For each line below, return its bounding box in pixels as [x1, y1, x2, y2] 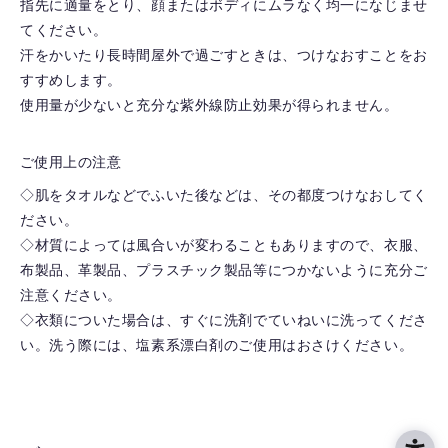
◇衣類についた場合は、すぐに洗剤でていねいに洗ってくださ [20, 312, 428, 329]
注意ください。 [20, 287, 122, 304]
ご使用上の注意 [20, 154, 121, 171]
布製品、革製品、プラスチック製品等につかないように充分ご [20, 262, 428, 279]
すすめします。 [20, 72, 122, 89]
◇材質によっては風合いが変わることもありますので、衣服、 [20, 237, 428, 254]
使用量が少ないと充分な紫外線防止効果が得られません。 [20, 97, 399, 114]
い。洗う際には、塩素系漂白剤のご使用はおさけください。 [20, 337, 414, 354]
